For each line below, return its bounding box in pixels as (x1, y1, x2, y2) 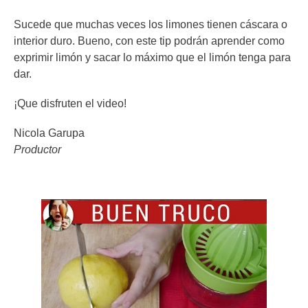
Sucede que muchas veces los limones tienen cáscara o (14, 18, 287, 30)
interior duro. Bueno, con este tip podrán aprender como (14, 34, 285, 47)
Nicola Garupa (14, 127, 85, 140)
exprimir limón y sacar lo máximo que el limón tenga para (14, 51, 291, 63)
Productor (14, 144, 61, 156)
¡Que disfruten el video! (14, 98, 126, 110)
